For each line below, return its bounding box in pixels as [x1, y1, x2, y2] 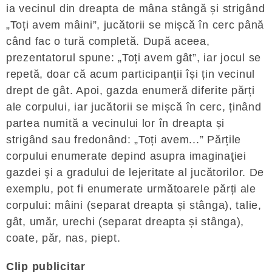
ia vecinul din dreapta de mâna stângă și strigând [6, 2, 265, 15]
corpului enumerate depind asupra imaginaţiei [6, 150, 246, 162]
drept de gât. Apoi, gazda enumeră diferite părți [6, 84, 255, 97]
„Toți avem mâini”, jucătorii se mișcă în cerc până [6, 19, 265, 31]
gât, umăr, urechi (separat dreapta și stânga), [6, 216, 245, 228]
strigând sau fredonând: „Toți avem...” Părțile [6, 134, 242, 146]
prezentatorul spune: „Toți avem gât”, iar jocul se [6, 52, 262, 64]
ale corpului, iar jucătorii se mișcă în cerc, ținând [6, 101, 262, 113]
